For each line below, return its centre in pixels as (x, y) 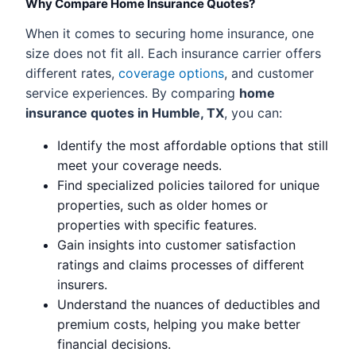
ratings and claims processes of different (181, 265)
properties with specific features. (157, 225)
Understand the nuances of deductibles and (189, 304)
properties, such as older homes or (163, 205)
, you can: (253, 113)
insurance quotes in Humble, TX (125, 113)
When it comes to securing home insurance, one (170, 33)
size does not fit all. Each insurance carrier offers (173, 53)
